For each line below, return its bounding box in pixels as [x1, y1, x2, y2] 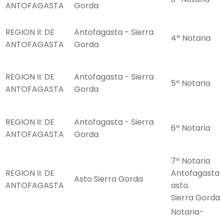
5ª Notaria [171, 78, 210, 89]
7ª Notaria [171, 155, 210, 167]
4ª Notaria [171, 32, 211, 44]
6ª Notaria [171, 122, 210, 134]
